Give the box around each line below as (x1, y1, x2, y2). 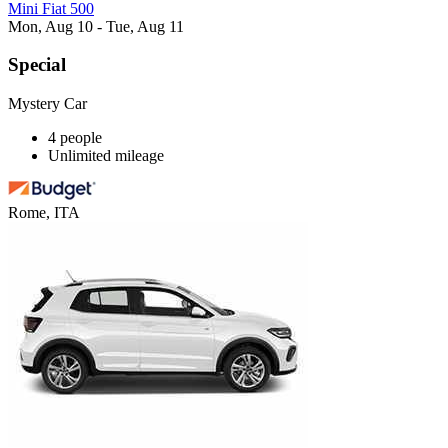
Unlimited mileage (48, 147, 164, 165)
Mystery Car (8, 95, 87, 113)
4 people (48, 129, 102, 147)
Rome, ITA (8, 204, 80, 222)
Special (8, 54, 66, 76)
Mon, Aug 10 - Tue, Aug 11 (8, 17, 184, 35)
